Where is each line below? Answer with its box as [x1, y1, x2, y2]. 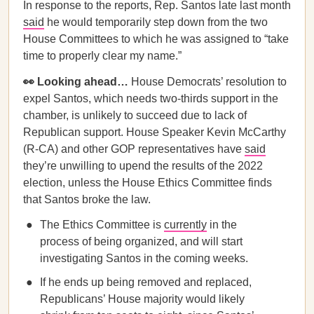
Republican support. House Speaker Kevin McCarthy [23, 126, 286, 138]
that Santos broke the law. [23, 193, 151, 205]
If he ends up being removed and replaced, [40, 276, 252, 288]
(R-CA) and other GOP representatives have [23, 143, 245, 155]
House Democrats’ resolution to [131, 76, 287, 88]
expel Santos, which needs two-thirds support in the [23, 93, 278, 104]
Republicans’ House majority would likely [40, 293, 245, 305]
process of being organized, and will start [40, 235, 243, 247]
